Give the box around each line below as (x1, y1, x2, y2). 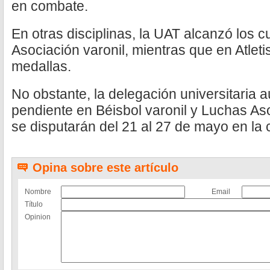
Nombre (25, 187, 51, 196)
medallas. (11, 58, 71, 74)
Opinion (25, 213, 51, 221)
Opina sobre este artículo (33, 161, 178, 174)
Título (25, 200, 43, 209)
